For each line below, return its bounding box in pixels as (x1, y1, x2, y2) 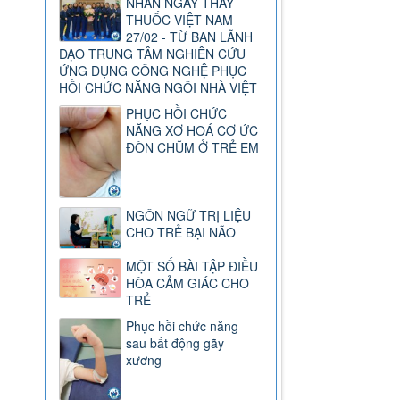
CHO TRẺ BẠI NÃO (126, 222, 237, 241)
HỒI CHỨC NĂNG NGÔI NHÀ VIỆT (59, 79, 258, 97)
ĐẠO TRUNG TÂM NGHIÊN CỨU (59, 45, 246, 63)
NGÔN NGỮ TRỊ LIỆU (126, 205, 252, 224)
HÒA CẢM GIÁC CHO (126, 274, 250, 293)
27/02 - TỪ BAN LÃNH (126, 28, 254, 46)
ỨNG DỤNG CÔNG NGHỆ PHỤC (59, 62, 247, 80)
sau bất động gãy (126, 334, 225, 353)
